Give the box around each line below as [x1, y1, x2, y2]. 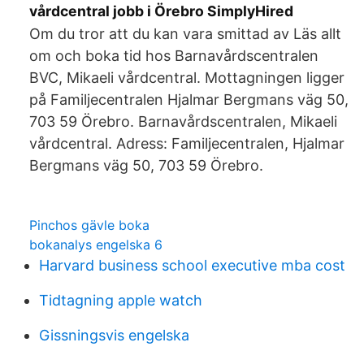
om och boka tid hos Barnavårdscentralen [29, 47, 318, 64]
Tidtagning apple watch [39, 292, 202, 309]
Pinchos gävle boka [29, 217, 149, 233]
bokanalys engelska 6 [29, 236, 162, 253]
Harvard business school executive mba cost [39, 257, 345, 274]
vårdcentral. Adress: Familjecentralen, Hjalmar [29, 135, 344, 152]
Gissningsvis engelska [39, 327, 189, 344]
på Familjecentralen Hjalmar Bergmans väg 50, [29, 91, 349, 108]
